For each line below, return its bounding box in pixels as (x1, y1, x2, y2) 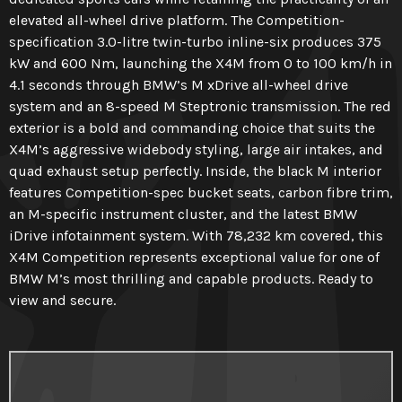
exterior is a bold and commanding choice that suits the (9, 119, 375, 136)
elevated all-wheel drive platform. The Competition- (9, 12, 345, 29)
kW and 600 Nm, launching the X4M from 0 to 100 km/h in (9, 55, 392, 72)
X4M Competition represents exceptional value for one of (9, 249, 380, 266)
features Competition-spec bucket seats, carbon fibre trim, (9, 184, 393, 201)
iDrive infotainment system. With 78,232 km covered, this (9, 227, 383, 244)
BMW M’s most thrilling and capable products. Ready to (9, 270, 373, 287)
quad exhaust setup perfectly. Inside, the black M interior (9, 162, 381, 179)
